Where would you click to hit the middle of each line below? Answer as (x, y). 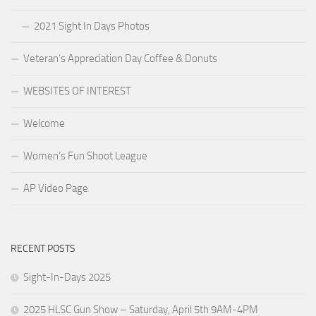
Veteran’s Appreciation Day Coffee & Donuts (120, 59)
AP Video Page (56, 188)
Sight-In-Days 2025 (67, 277)
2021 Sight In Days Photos (92, 26)
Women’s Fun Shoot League (85, 156)
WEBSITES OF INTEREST (77, 91)
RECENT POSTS (43, 249)
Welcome (44, 123)
